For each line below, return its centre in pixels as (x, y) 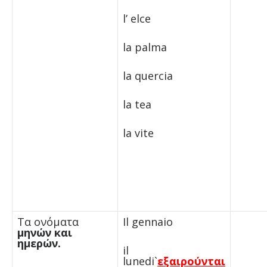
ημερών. (39, 243)
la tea (137, 104)
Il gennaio (149, 221)
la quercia (148, 75)
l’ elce (136, 18)
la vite (138, 133)
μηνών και (44, 232)
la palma (145, 47)
